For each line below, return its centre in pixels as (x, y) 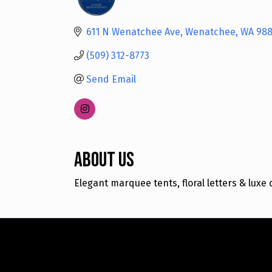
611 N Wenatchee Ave (133, 32)
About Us (104, 160)
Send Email (111, 79)
